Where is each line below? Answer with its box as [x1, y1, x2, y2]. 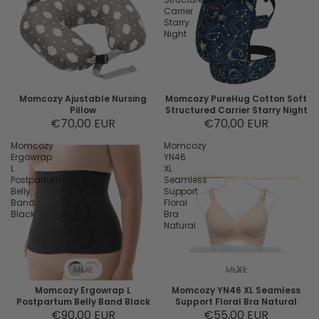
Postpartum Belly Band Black [16, 296, 150, 308]
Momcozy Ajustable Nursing [19, 93, 147, 105]
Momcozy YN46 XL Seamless [172, 284, 300, 297]
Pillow [70, 104, 96, 117]
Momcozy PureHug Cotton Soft [165, 93, 307, 105]
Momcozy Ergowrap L [35, 284, 131, 297]
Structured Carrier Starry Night [164, 104, 308, 117]
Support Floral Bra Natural [175, 296, 297, 308]
